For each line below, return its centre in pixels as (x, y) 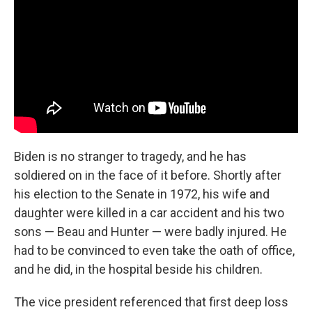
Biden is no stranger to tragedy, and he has (130, 156)
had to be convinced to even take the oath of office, (154, 250)
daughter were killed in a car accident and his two (149, 212)
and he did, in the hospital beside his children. (138, 269)
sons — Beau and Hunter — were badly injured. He (150, 231)
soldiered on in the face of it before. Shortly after (148, 175)
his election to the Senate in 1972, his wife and (142, 194)
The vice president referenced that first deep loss (151, 302)
